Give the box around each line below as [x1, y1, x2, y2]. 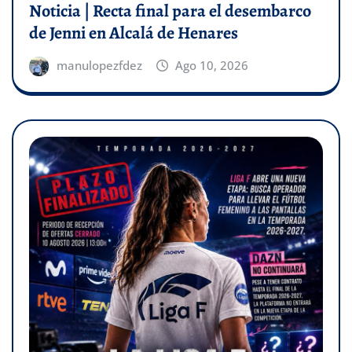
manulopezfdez [56, 57, 142, 73]
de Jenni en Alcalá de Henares [29, 20, 238, 45]
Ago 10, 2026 [175, 57, 249, 73]
